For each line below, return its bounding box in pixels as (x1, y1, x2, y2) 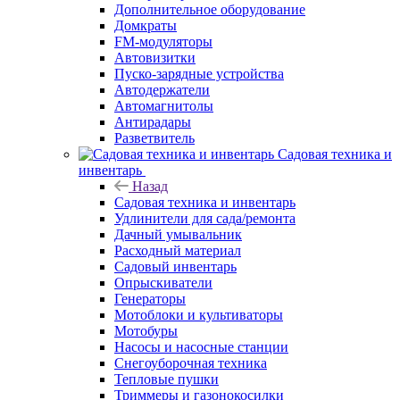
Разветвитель (114, 129, 195, 146)
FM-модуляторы (114, 33, 212, 49)
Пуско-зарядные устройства (114, 65, 284, 81)
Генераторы (114, 290, 186, 306)
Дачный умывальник (114, 226, 242, 242)
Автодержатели (114, 81, 210, 97)
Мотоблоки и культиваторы (114, 306, 283, 322)
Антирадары (114, 113, 191, 129)
